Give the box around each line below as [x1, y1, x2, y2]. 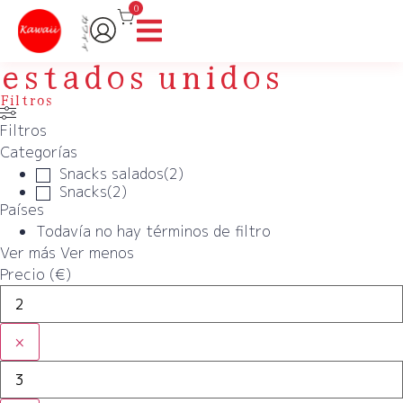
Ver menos [60, 243, 134, 264]
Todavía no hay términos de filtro [36, 221, 271, 242]
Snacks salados [59, 164, 164, 184]
